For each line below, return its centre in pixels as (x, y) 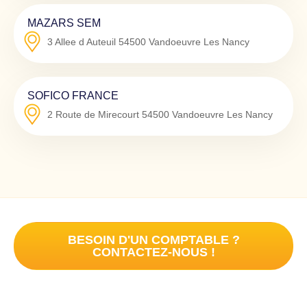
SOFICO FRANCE (73, 95)
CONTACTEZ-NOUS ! (153, 252)
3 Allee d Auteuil (82, 41)
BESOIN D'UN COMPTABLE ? (153, 240)
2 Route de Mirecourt (93, 114)
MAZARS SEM (64, 22)
